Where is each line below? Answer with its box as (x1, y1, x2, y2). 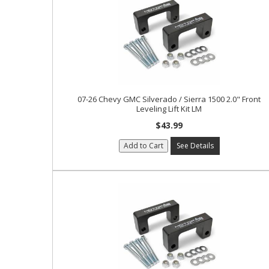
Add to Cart (123, 141, 163, 151)
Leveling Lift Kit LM (136, 103, 202, 114)
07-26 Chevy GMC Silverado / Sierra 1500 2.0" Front (77, 94, 261, 104)
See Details (176, 141, 214, 151)
